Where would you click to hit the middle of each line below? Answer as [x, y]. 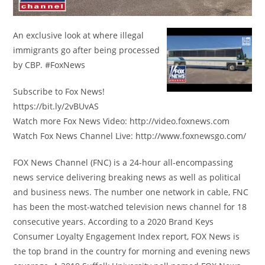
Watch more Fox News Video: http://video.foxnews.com [122, 121]
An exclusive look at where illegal [79, 35]
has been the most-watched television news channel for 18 [130, 206]
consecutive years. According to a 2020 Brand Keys [114, 221]
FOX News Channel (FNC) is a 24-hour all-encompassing [123, 162]
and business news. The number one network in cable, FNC [131, 192]
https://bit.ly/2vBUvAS [56, 106]
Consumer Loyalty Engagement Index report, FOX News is [127, 236]
